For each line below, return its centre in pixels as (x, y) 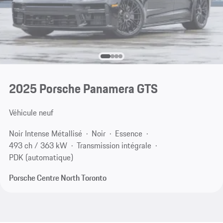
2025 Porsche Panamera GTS (83, 89)
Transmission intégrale (114, 145)
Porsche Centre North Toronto (57, 178)
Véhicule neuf (31, 113)
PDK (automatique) (41, 157)
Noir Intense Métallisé (45, 133)
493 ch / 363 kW (38, 145)
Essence (128, 133)
